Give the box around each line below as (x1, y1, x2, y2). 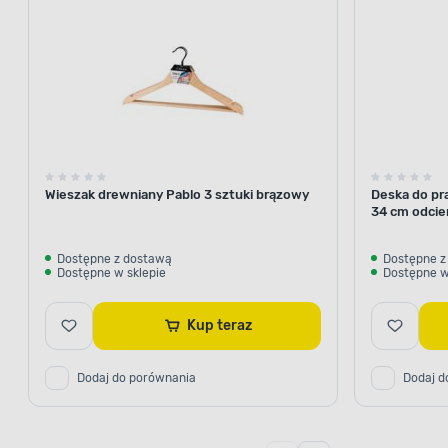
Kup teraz (216, 316, 252, 334)
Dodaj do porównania (77, 370, 196, 385)
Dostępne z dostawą (57, 251, 172, 266)
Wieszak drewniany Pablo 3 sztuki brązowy (45, 186, 309, 202)
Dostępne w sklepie (57, 265, 166, 280)
